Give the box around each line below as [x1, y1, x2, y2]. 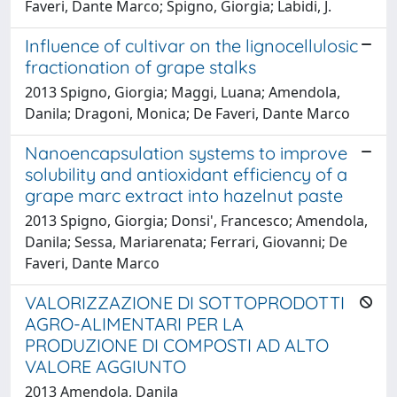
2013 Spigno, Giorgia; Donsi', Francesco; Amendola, [25, 210, 368, 230]
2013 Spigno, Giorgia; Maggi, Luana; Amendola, [25, 82, 340, 102]
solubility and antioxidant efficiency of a [25, 162, 347, 185]
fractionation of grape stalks [25, 55, 256, 78]
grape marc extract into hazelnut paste [25, 183, 343, 206]
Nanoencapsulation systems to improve [25, 141, 347, 164]
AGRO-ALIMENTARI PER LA [25, 312, 244, 335]
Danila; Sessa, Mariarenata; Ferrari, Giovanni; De [25, 231, 347, 252]
